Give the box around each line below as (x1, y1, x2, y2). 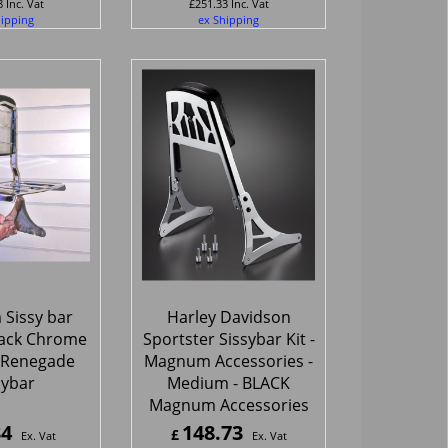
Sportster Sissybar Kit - (142, 327, 315, 350)
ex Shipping (198, 11, 259, 27)
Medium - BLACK (167, 371, 290, 394)
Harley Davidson (166, 305, 291, 328)
